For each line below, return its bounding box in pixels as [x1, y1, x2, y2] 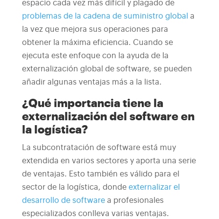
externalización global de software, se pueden [22, 65, 192, 73]
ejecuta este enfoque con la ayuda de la [22, 52, 169, 60]
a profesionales [107, 197, 164, 204]
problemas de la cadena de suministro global [22, 12, 188, 20]
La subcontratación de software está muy [22, 144, 176, 152]
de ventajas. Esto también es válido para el [22, 170, 179, 178]
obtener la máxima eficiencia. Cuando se [22, 39, 173, 46]
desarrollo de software [22, 197, 105, 204]
